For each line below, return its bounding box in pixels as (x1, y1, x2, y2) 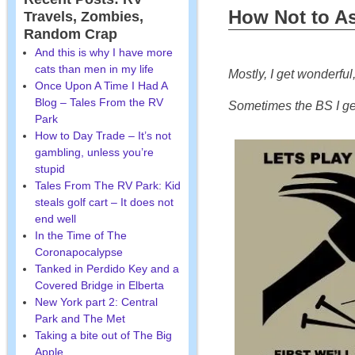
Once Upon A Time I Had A (34, 78, 167, 92)
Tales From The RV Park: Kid (34, 178, 181, 192)
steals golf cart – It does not (34, 195, 174, 208)
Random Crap (23, 25, 117, 42)
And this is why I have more (34, 45, 173, 59)
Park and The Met (34, 311, 125, 325)
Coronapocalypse (34, 245, 123, 258)
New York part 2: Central (34, 295, 158, 308)
